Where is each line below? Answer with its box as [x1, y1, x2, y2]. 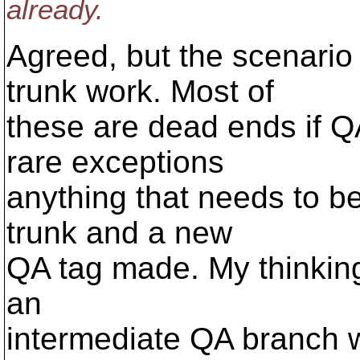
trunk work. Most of [6, 74, 274, 108]
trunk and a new [6, 215, 232, 250]
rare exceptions [6, 145, 224, 179]
